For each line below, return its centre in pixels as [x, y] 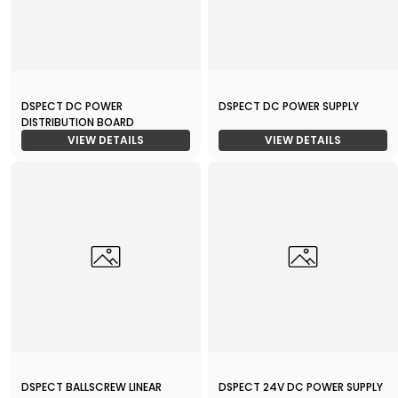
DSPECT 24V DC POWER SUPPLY [301, 387]
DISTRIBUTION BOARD [78, 123]
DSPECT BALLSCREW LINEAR [92, 387]
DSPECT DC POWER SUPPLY [289, 107]
